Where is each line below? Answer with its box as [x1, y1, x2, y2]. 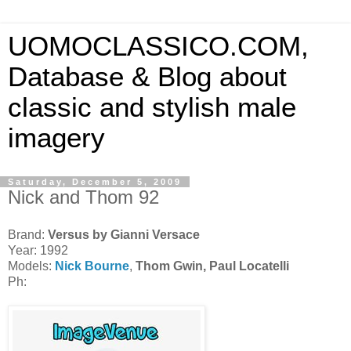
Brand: [8, 227, 48, 241]
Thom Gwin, [136, 259, 209, 273]
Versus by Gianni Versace [48, 227, 200, 241]
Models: [8, 259, 55, 273]
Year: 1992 [8, 243, 68, 257]
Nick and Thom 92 [8, 186, 159, 208]
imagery [8, 123, 105, 153]
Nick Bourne [55, 259, 129, 273]
